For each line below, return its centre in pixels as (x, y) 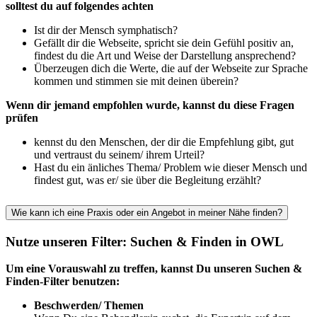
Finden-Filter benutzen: (63, 282)
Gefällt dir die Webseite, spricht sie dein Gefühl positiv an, (164, 42)
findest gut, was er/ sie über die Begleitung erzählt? (148, 180)
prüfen (22, 117)
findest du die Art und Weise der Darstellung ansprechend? (165, 55)
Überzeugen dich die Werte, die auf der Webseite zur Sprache (171, 68)
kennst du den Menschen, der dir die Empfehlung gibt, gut (164, 142)
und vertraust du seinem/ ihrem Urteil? (119, 154)
